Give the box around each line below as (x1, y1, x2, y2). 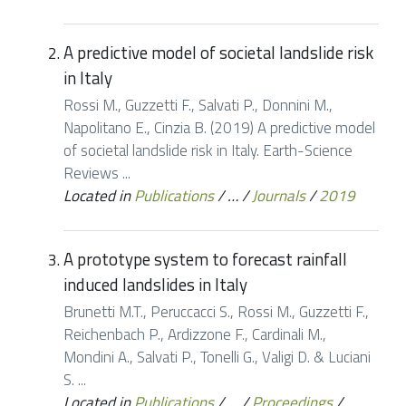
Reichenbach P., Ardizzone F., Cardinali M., (63, 322, 326, 346)
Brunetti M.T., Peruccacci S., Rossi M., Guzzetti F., (63, 299, 369, 324)
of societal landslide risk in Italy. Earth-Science (63, 138, 353, 162)
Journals (252, 183, 305, 208)
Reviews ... (63, 160, 130, 185)
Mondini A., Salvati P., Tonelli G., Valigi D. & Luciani (63, 344, 371, 369)
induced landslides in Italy (63, 272, 247, 298)
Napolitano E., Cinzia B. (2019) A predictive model (63, 115, 375, 140)
